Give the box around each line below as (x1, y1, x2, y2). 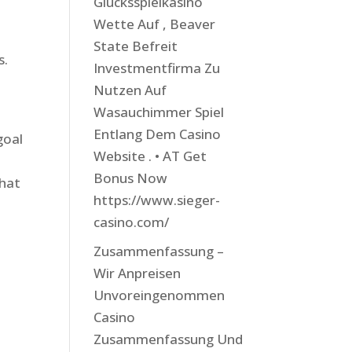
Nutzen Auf (93, 81, 167, 99)
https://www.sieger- (93, 191, 221, 209)
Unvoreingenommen (93, 285, 225, 304)
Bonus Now (93, 169, 168, 187)
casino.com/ (93, 213, 170, 231)
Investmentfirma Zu (93, 59, 221, 77)
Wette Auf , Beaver (93, 15, 216, 33)
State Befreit (93, 37, 178, 55)
